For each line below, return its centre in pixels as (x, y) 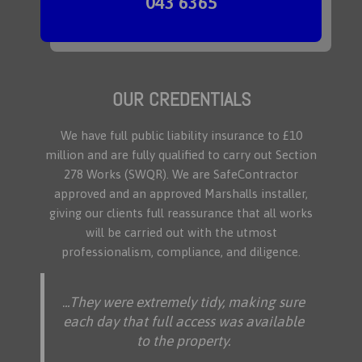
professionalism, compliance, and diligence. (181, 252)
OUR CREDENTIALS (181, 99)
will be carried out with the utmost (181, 232)
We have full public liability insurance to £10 (181, 135)
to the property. (183, 341)
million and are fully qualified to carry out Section (181, 155)
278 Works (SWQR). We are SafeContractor (181, 174)
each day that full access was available (183, 322)
